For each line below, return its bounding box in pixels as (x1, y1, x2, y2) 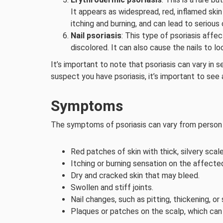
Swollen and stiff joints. (71, 183, 153, 192)
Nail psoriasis (71, 31, 121, 40)
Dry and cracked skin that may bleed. (71, 171, 200, 180)
